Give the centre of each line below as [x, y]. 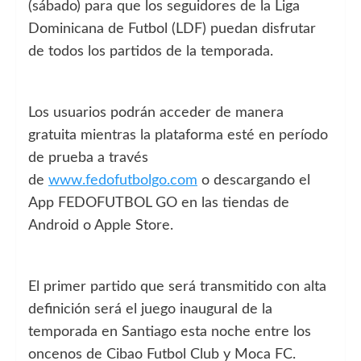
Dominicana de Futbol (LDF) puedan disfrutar [172, 29]
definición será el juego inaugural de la [150, 309]
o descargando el [254, 180]
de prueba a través [88, 158]
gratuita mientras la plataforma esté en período [178, 135]
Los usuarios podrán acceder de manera [156, 112]
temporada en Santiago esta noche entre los [170, 332]
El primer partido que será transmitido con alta [177, 286]
